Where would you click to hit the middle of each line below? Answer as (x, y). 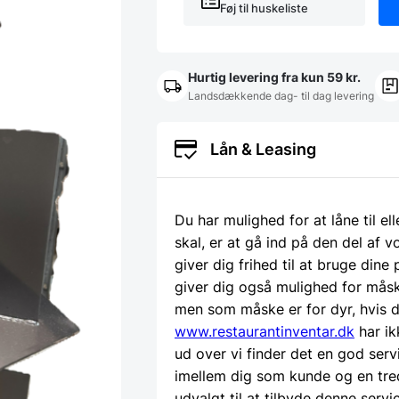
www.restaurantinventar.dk (265, 332)
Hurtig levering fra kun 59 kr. (274, 77)
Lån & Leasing (263, 150)
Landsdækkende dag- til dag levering (281, 96)
